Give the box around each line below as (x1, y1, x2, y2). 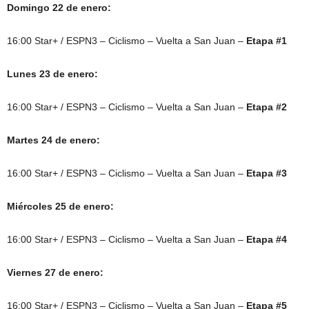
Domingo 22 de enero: (7, 2, 111, 14)
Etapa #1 (246, 35, 287, 47)
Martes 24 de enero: (7, 134, 100, 146)
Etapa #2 (246, 101, 287, 113)
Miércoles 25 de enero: (7, 201, 114, 212)
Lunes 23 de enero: (7, 68, 98, 80)
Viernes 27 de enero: (7, 267, 103, 279)
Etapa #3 (246, 168, 287, 179)
